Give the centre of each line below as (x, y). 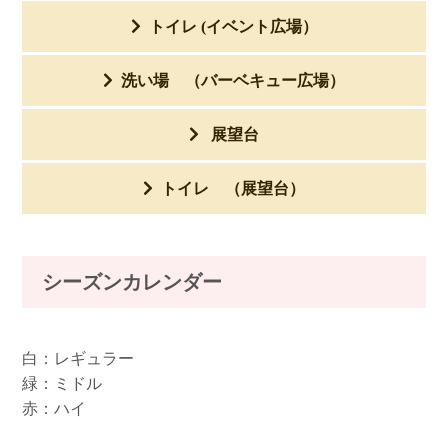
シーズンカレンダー (132, 281)
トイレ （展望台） (233, 189)
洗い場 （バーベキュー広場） (233, 81)
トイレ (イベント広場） (233, 27)
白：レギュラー (78, 358)
